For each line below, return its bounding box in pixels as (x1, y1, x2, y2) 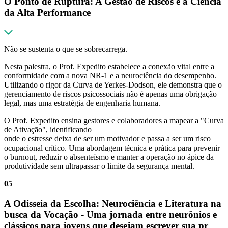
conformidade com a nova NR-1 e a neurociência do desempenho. (4, 71, 216, 80)
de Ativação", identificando (4, 125, 92, 134)
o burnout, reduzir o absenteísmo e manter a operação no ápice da (4, 153, 214, 162)
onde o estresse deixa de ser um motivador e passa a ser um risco (4, 134, 211, 144)
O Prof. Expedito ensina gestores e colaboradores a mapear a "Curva (4, 116, 224, 125)
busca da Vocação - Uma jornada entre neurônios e (4, 209, 217, 220)
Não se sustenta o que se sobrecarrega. (4, 45, 127, 54)
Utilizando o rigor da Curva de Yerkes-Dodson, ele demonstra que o (4, 80, 222, 90)
